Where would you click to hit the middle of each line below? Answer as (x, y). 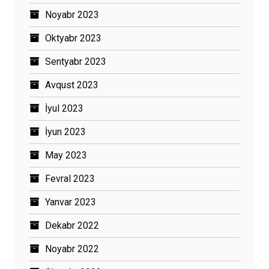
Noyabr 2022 (72, 249)
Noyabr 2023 (72, 14)
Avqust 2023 (72, 85)
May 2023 (66, 155)
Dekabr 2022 (72, 225)
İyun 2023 (65, 131)
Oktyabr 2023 (73, 38)
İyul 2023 (64, 108)
